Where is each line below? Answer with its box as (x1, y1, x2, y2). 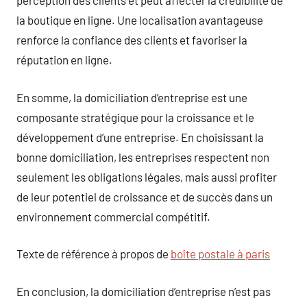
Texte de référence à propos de (16, 247, 171, 260)
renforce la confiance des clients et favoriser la (16, 33, 247, 47)
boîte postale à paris (171, 247, 270, 260)
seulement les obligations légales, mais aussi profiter (16, 169, 277, 184)
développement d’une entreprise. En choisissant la (16, 130, 264, 144)
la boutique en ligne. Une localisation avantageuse (16, 13, 263, 27)
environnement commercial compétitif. (16, 209, 210, 223)
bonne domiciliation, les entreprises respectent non (16, 149, 269, 164)
